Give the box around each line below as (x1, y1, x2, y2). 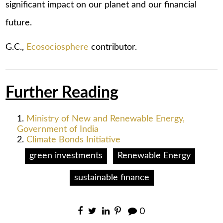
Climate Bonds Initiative (26, 135, 120, 144)
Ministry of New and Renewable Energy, (26, 114, 185, 123)
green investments (29, 151, 103, 161)
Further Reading (5, 85, 119, 101)
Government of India (16, 124, 99, 134)
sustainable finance (74, 173, 149, 182)
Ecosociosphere (26, 43, 89, 52)
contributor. (89, 43, 137, 52)
